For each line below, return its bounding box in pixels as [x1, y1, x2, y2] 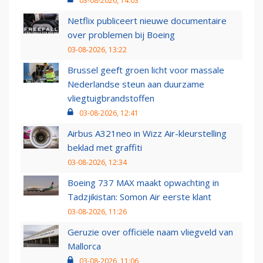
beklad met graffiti [68, 141, 142, 154]
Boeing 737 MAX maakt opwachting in [68, 177, 219, 189]
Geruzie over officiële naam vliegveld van [68, 226, 233, 238]
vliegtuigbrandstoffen [68, 92, 154, 104]
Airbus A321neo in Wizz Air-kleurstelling [68, 127, 227, 140]
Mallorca [68, 240, 101, 252]
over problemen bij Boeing [68, 29, 175, 41]
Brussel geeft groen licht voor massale [68, 64, 224, 76]
